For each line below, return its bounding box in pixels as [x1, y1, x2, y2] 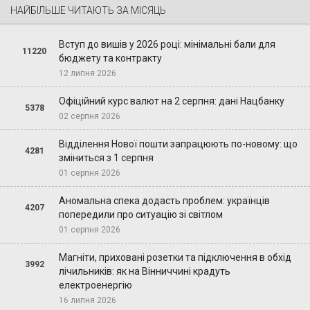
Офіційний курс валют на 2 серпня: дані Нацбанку [58, 95, 284, 107]
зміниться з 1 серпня [58, 152, 154, 163]
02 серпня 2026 [58, 111, 120, 121]
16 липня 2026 [58, 295, 116, 305]
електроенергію [58, 279, 132, 291]
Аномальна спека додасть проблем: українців [58, 194, 270, 206]
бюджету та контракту [58, 52, 162, 64]
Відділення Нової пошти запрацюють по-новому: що [58, 138, 298, 149]
